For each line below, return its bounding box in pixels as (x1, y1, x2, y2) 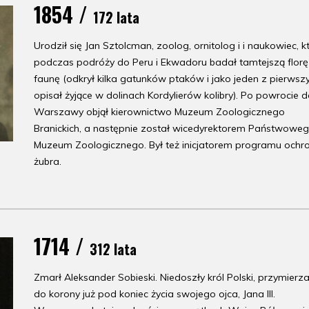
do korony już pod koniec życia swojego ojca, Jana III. (34, 288, 275, 300)
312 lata (90, 239, 137, 259)
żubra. (34, 155, 61, 168)
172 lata (93, 7, 139, 28)
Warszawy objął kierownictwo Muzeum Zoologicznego (34, 106, 285, 118)
